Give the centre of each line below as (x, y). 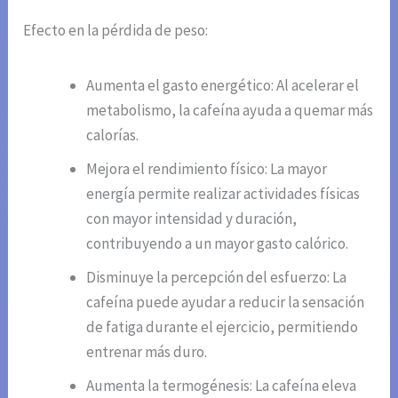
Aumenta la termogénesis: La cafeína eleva (222, 385)
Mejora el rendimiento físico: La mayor (207, 168)
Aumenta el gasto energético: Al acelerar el (223, 85)
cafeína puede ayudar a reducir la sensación (226, 302)
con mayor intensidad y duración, (192, 218)
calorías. (113, 135)
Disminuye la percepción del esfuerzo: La (217, 277)
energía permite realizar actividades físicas (223, 193)
